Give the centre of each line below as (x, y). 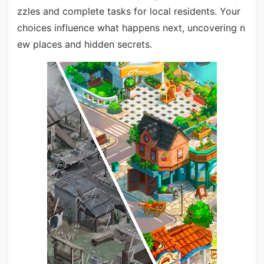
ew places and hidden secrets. (84, 44)
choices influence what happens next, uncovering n (131, 27)
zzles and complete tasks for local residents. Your (128, 11)
